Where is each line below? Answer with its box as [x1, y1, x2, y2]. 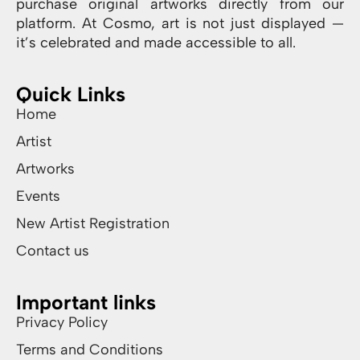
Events [16, 186, 60, 205]
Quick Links [16, 81, 125, 106]
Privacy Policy [16, 313, 108, 331]
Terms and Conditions [16, 340, 163, 358]
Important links [16, 289, 156, 314]
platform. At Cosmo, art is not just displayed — [16, 14, 344, 32]
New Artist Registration [16, 214, 170, 232]
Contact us [16, 241, 89, 260]
